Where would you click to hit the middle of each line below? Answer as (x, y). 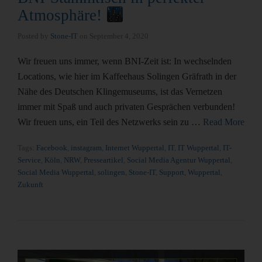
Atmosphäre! (62, 15)
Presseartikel (104, 160)
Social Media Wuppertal (56, 173)
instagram (86, 148)
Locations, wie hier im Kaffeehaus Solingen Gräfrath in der (127, 77)
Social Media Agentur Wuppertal (179, 160)
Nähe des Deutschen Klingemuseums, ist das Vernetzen (120, 92)
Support (172, 173)
